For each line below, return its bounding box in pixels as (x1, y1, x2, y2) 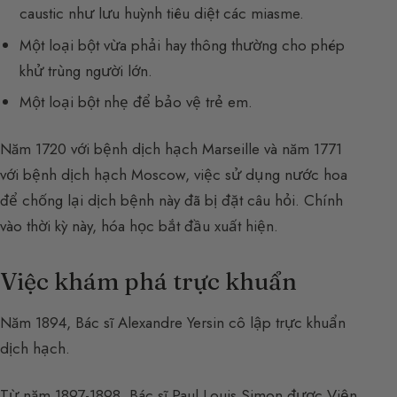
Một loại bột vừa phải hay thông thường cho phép (19, 34, 346, 56)
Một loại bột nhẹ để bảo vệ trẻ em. (19, 91, 253, 113)
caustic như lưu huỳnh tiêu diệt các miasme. (19, 3, 305, 25)
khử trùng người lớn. (19, 59, 153, 82)
